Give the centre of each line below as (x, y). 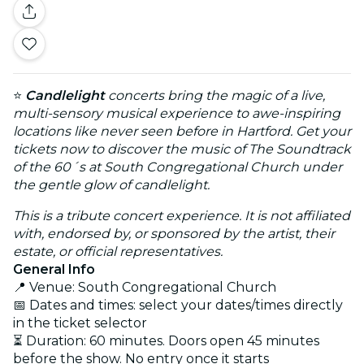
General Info (54, 269)
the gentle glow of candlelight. (111, 184)
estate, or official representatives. (118, 251)
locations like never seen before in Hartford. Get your (182, 131)
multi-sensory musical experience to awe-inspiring (177, 113)
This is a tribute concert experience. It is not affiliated (182, 215)
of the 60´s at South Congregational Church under (178, 167)
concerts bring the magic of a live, (215, 95)
